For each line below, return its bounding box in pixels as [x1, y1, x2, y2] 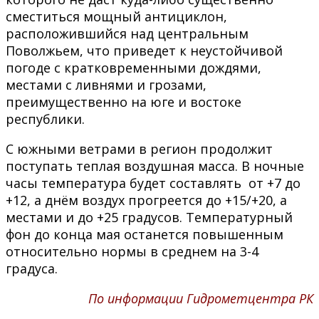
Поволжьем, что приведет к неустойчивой [6, 41, 283, 59]
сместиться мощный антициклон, [6, 7, 227, 25]
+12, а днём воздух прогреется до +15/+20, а [6, 191, 287, 209]
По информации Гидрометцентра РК [88, 289, 313, 307]
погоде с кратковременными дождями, [6, 58, 261, 76]
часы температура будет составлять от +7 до [6, 174, 300, 192]
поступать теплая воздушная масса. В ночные [6, 157, 304, 174]
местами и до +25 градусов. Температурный [6, 208, 293, 226]
